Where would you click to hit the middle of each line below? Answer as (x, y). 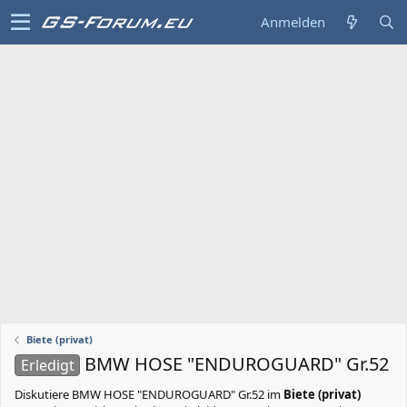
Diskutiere (43, 394)
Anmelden (293, 22)
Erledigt (47, 365)
